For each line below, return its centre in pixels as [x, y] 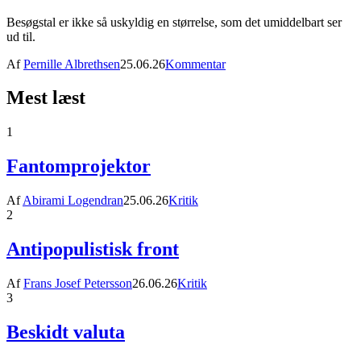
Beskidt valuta [66, 332]
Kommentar [195, 64]
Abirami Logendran [73, 201]
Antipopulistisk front [93, 249]
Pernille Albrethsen [72, 64]
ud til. [21, 36]
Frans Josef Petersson [78, 283]
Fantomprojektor [79, 166]
